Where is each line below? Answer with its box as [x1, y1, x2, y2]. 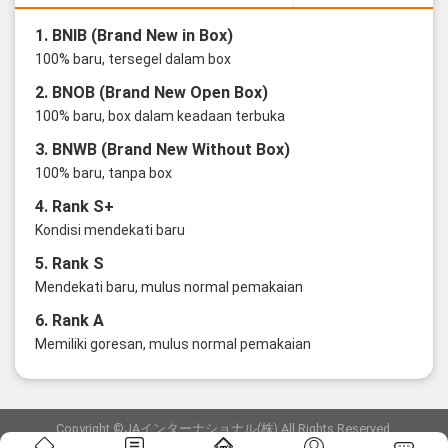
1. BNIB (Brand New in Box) [34, 26, 233, 46]
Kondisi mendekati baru [34, 222, 185, 239]
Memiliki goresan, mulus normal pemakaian [34, 336, 311, 353]
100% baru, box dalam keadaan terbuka [34, 108, 285, 125]
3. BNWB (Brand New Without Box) [34, 140, 290, 160]
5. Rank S [34, 254, 104, 274]
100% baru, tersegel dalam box [34, 51, 231, 68]
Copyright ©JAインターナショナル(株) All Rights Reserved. [55, 421, 393, 437]
